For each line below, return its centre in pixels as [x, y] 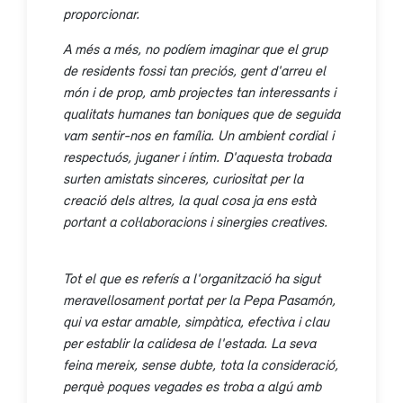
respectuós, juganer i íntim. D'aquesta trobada [197, 156]
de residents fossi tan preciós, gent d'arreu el [194, 70]
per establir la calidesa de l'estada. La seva [189, 342]
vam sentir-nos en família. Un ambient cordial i [198, 134]
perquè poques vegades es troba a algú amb [192, 385]
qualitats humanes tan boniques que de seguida [201, 113]
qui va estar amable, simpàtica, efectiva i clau [196, 321]
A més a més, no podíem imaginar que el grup [195, 48]
